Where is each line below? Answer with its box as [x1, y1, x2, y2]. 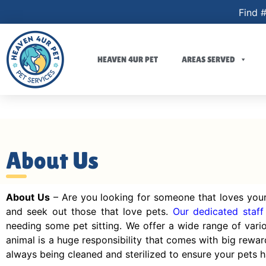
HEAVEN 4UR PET [97, 55, 158, 64]
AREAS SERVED [182, 55, 235, 64]
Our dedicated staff [172, 205, 264, 217]
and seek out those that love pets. [6, 205, 173, 217]
